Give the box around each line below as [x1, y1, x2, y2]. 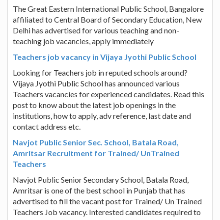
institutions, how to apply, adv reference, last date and [13, 110, 191, 120]
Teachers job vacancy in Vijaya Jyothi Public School [13, 52, 196, 61]
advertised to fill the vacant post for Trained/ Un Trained [13, 196, 202, 206]
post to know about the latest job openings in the [13, 100, 176, 110]
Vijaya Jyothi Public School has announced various [13, 78, 180, 88]
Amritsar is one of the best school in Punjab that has [13, 185, 185, 195]
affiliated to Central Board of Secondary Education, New [13, 14, 202, 24]
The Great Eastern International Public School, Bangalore [13, 3, 204, 13]
